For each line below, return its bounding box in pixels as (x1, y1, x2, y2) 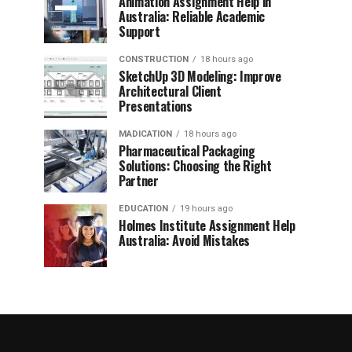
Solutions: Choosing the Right (119, 156, 272, 175)
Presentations (119, 96, 192, 115)
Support (119, 21, 160, 41)
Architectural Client (119, 81, 222, 101)
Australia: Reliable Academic (119, 6, 266, 26)
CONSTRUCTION (119, 53, 189, 64)
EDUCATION (119, 203, 168, 214)
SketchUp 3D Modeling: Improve (119, 66, 281, 86)
